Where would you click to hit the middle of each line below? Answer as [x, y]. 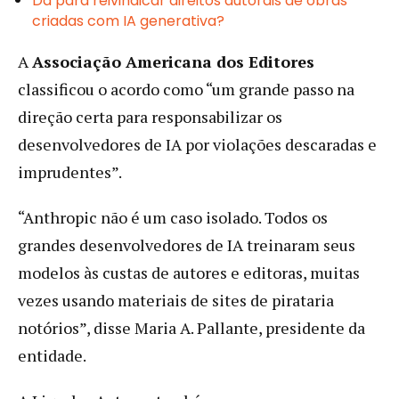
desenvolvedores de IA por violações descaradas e [197, 144]
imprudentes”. [70, 171]
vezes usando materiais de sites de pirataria [176, 300]
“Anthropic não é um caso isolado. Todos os [173, 217]
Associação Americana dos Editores [173, 61]
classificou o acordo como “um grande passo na [186, 89]
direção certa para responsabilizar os [150, 116]
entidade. [52, 355]
